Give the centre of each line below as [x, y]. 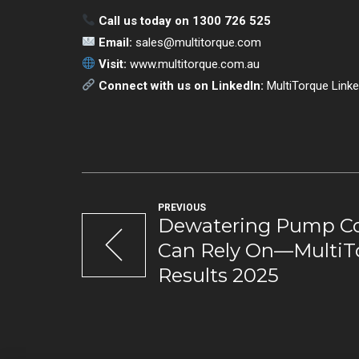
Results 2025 [218, 275]
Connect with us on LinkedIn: [180, 85]
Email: [114, 42]
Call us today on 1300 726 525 [184, 20]
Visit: [111, 64]
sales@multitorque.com [199, 42]
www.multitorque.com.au [195, 64]
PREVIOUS [182, 207]
